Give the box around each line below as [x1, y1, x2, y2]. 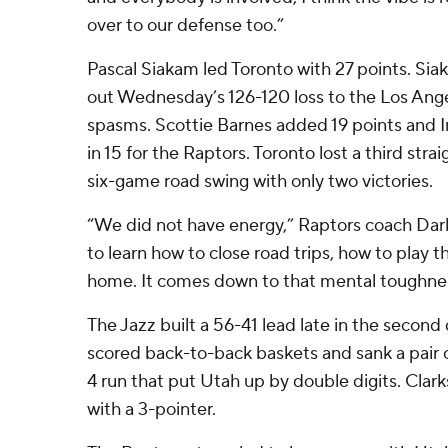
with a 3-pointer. [87, 398, 216, 421]
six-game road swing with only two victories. [87, 170, 433, 193]
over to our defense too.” [87, 14, 284, 37]
